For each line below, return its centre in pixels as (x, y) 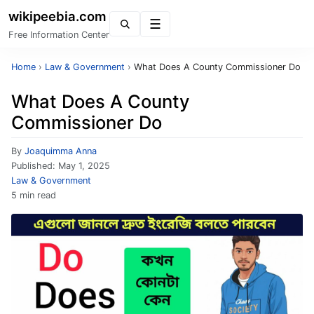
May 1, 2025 (84, 166)
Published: (35, 166)
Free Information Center (59, 35)
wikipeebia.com (57, 16)
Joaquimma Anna (61, 151)
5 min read (34, 195)
